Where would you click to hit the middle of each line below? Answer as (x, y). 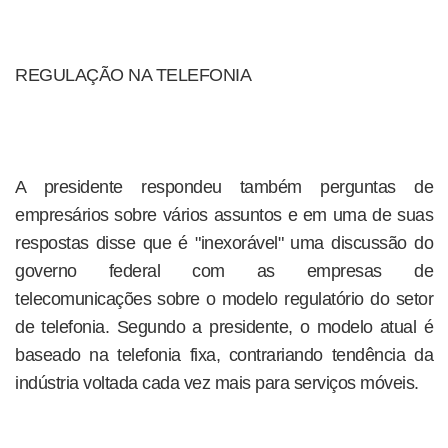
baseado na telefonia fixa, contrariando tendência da (224, 355)
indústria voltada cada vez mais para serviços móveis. (217, 383)
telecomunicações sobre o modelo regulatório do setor (224, 299)
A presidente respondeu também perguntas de (224, 187)
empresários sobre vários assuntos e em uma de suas (224, 215)
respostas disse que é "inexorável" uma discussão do (224, 243)
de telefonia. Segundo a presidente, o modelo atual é (224, 327)
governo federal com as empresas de (224, 271)
